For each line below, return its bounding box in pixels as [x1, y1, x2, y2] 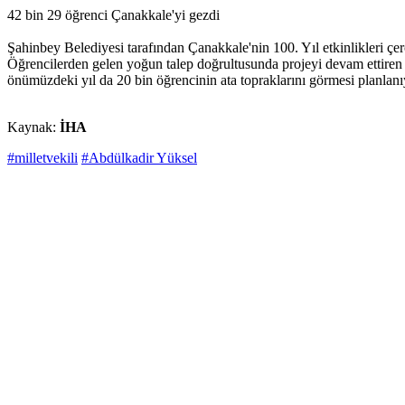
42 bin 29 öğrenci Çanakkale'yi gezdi [7, 7, 220, 24]
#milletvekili [7, 150, 78, 166]
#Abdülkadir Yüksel [81, 150, 197, 166]
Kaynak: [7, 119, 60, 136]
